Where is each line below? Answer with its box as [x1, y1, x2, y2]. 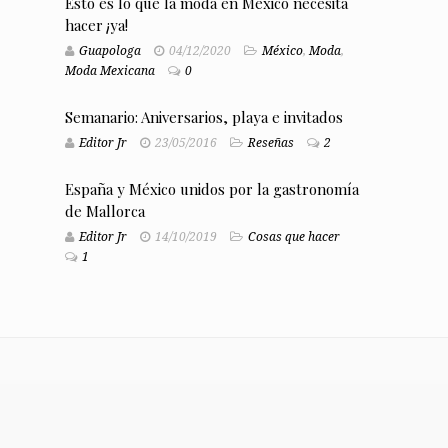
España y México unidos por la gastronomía [64, 179, 359, 200]
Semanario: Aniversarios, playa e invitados [64, 107, 343, 128]
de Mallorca [64, 201, 145, 222]
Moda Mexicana [64, 64, 155, 79]
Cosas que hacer [247, 230, 340, 245]
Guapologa [78, 44, 141, 59]
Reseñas [247, 136, 294, 151]
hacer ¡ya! [64, 15, 128, 36]
